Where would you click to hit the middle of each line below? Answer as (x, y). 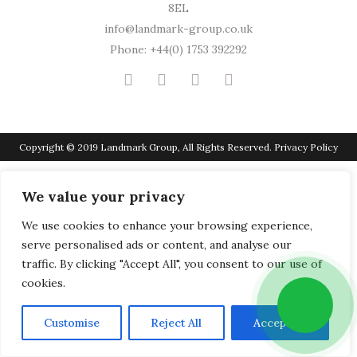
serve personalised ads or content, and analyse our (157, 245)
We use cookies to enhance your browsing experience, (167, 226)
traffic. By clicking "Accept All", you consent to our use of (172, 264)
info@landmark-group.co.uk (178, 29)
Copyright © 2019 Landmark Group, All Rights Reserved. (147, 147)
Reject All (177, 323)
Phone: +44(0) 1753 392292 (178, 49)
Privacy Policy (306, 147)
